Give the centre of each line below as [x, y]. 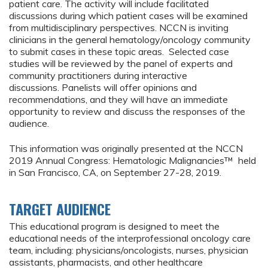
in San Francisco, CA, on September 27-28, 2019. [115, 173]
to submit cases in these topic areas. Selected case [119, 52]
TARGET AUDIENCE [60, 209]
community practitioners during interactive [98, 76]
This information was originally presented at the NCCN [126, 149]
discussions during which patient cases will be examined [128, 16]
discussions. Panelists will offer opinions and [103, 88]
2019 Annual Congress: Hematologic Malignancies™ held [133, 161]
